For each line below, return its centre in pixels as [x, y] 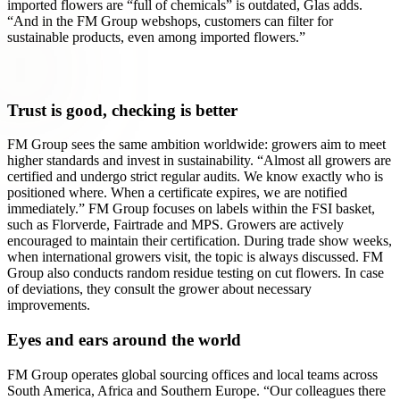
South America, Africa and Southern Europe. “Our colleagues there [196, 390]
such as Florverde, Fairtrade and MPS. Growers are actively [175, 225]
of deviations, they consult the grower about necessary [159, 289]
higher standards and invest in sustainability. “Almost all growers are [199, 161]
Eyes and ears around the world [124, 340]
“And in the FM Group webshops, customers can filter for [170, 21]
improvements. [49, 305]
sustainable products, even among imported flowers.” [156, 37]
